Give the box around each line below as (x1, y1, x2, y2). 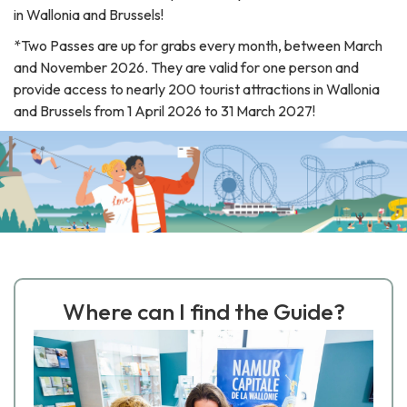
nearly (126, 79, 165, 98)
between (284, 35, 341, 55)
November (40, 57, 107, 76)
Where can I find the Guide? (62, 296, 345, 326)
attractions (243, 79, 311, 98)
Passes (50, 35, 94, 55)
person (289, 57, 333, 76)
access (64, 79, 107, 98)
